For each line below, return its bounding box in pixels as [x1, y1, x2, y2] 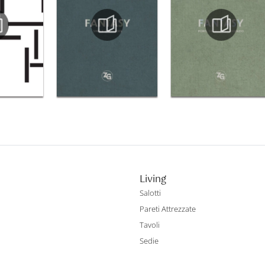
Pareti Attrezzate [140, 203, 196, 215]
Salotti [140, 188, 161, 199]
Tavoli [140, 219, 160, 231]
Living [140, 172, 166, 188]
